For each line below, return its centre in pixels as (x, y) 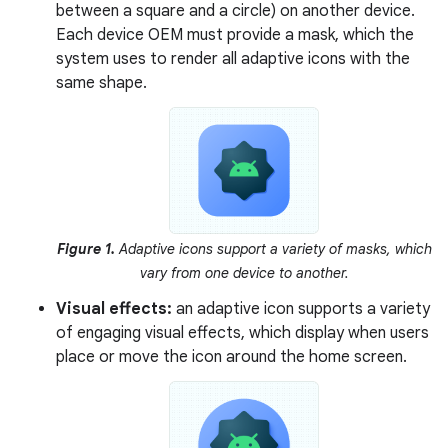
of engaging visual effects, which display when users (242, 333)
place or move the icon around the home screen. (231, 357)
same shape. (101, 82)
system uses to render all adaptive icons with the (233, 58)
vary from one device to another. (244, 273)
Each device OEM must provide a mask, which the (235, 34)
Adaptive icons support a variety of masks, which (273, 249)
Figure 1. (85, 249)
